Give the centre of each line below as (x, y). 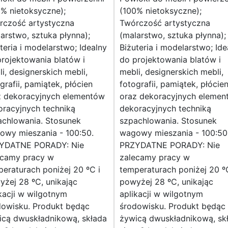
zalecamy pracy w (155, 158)
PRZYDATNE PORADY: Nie (170, 145)
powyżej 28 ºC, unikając (166, 182)
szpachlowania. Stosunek (168, 121)
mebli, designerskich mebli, (172, 72)
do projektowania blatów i (170, 60)
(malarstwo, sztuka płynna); (173, 35)
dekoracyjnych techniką (165, 109)
